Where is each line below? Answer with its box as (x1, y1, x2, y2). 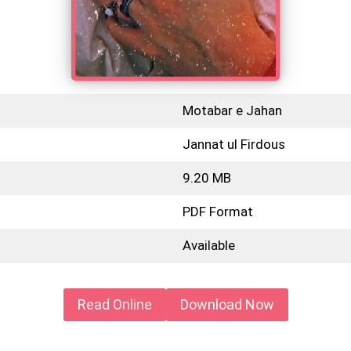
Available (182, 237, 235, 253)
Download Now (179, 296, 274, 313)
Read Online (77, 296, 152, 313)
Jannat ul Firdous (182, 136, 285, 152)
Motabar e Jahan (182, 102, 282, 118)
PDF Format (182, 203, 253, 219)
